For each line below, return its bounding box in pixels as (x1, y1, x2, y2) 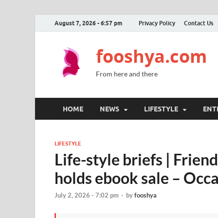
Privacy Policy (139, 19, 175, 27)
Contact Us (184, 19, 213, 27)
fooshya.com (96, 44, 207, 68)
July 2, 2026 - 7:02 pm (54, 191, 119, 200)
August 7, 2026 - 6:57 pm (54, 19, 122, 27)
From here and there (96, 70, 158, 78)
